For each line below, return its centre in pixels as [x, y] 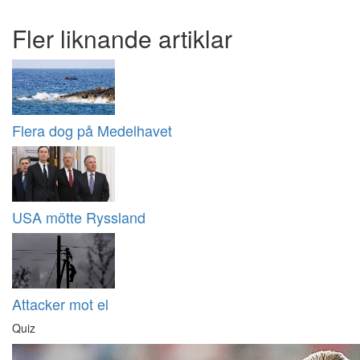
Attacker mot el [60, 304]
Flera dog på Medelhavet [92, 131]
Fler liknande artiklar [122, 39]
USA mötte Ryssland [79, 217]
